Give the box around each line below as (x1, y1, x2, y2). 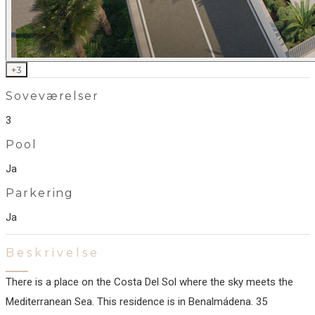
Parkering (6, 186, 75, 200)
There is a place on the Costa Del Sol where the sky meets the (6, 276, 293, 288)
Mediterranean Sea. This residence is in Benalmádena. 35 (6, 295, 267, 308)
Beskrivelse (6, 246, 100, 259)
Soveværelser (6, 89, 100, 103)
